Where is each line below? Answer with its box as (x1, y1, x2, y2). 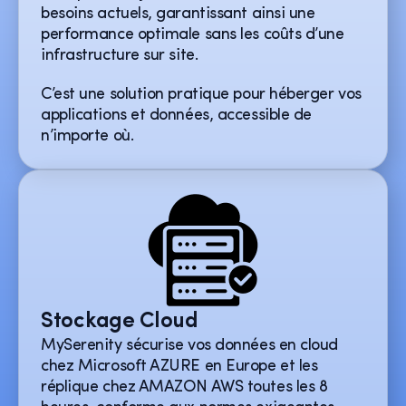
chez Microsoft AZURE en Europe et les (41, 358, 318, 375)
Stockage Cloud (41, 311, 198, 333)
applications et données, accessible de (41, 107, 312, 124)
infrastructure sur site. (41, 47, 198, 64)
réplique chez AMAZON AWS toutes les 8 (41, 379, 328, 396)
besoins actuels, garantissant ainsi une (41, 5, 315, 23)
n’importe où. (41, 128, 134, 145)
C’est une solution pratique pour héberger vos (41, 86, 362, 103)
